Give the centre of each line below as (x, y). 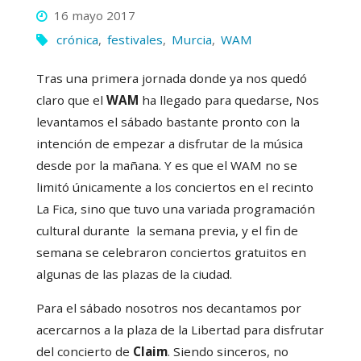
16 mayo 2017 (95, 15)
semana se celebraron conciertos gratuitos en (171, 252)
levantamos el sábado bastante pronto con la (168, 121)
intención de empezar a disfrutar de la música (169, 143)
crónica (78, 39)
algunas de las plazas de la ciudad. (134, 274)
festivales (135, 39)
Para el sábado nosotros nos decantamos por (168, 307)
